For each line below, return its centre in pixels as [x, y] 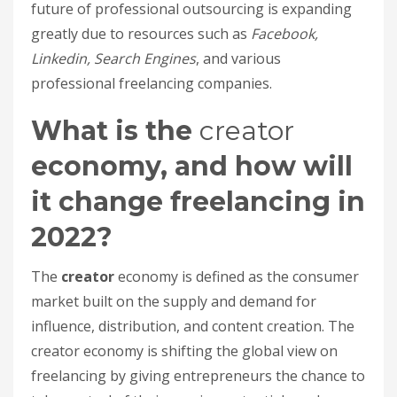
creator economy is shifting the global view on [184, 351]
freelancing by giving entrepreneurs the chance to [198, 376]
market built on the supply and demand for [174, 301]
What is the [115, 131]
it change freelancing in [198, 202]
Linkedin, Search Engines [113, 58]
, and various [238, 58]
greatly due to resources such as [141, 34]
